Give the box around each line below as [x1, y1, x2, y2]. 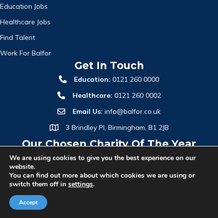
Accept [19, 199, 37, 206]
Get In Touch [74, 59, 144, 72]
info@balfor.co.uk [103, 107, 161, 116]
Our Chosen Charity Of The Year [22, 138, 196, 150]
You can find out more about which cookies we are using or [9, 171, 195, 180]
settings [68, 180, 93, 189]
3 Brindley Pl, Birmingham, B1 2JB [65, 123, 169, 132]
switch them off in [9, 180, 68, 189]
